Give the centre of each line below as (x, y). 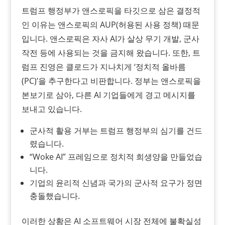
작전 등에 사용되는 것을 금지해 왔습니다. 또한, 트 (111, 52)
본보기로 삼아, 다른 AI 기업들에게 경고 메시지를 (108, 95)
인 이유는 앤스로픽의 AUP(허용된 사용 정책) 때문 (110, 24)
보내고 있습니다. (51, 109)
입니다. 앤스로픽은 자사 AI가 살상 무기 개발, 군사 (110, 38)
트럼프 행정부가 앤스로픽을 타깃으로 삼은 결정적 (111, 10)
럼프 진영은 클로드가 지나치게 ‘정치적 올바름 (103, 67)
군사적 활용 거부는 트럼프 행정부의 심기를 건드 (116, 130)
